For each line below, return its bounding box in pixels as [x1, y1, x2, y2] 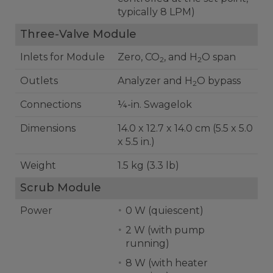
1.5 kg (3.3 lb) [146, 160, 179, 171]
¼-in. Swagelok [118, 99, 192, 110]
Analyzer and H [118, 75, 193, 87]
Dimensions [20, 122, 76, 134]
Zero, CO [118, 51, 160, 63]
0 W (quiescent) [126, 205, 204, 216]
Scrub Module [20, 181, 101, 194]
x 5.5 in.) [118, 136, 155, 147]
